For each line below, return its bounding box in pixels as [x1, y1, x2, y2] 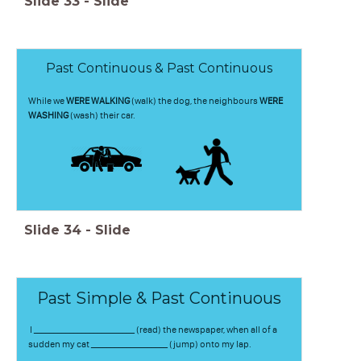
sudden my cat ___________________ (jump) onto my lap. [27, 338, 253, 350]
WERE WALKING [65, 94, 130, 106]
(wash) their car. [69, 109, 137, 121]
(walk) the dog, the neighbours [129, 94, 259, 106]
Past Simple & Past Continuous [37, 288, 281, 308]
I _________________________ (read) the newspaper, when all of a [27, 323, 277, 335]
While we [27, 94, 66, 106]
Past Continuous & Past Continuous [46, 60, 272, 76]
